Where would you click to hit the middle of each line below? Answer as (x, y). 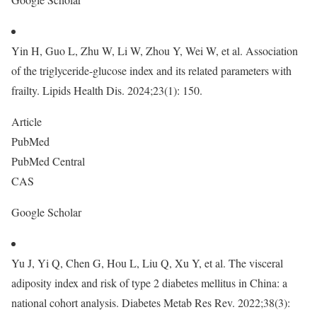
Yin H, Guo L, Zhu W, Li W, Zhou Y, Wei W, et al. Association (155, 51)
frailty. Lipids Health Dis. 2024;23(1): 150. (107, 90)
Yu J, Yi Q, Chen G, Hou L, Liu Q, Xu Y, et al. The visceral (147, 263)
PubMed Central (50, 161)
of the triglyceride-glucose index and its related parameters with (151, 70)
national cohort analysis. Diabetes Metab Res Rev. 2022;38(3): (151, 302)
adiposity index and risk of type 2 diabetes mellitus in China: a (149, 283)
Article (28, 121)
